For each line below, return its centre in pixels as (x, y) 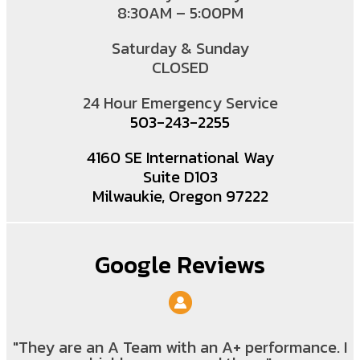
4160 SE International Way (180, 158)
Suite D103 (180, 177)
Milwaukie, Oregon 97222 (180, 196)
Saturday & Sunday (180, 49)
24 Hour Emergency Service (180, 103)
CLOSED (180, 68)
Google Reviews (180, 265)
